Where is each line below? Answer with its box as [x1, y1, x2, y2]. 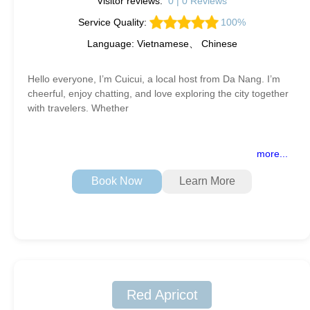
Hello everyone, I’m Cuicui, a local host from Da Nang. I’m [28, 73, 280, 84]
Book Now [91, 175, 143, 188]
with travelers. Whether [28, 102, 129, 113]
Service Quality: [77, 16, 149, 28]
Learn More [179, 175, 235, 188]
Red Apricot [126, 286, 198, 302]
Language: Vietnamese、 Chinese [86, 37, 237, 49]
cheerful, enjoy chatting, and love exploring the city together [28, 87, 289, 99]
